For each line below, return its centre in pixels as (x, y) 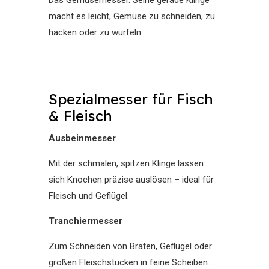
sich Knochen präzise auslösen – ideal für (131, 180)
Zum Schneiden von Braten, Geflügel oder (130, 246)
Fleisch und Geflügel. (89, 196)
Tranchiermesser (85, 221)
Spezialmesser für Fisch (131, 99)
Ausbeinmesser (82, 138)
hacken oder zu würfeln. (95, 32)
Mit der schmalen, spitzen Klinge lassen (126, 163)
